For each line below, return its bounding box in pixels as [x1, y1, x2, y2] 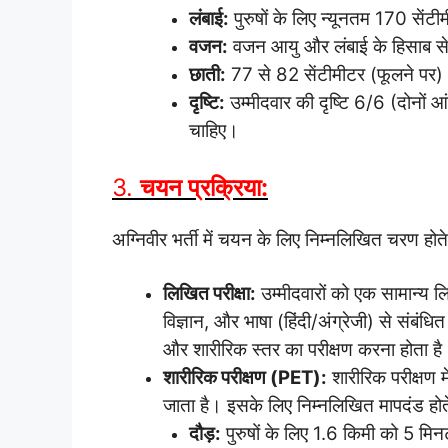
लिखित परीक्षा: [163, 281, 256, 305]
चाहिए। [188, 118, 239, 142]
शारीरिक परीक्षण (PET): [163, 365, 327, 389]
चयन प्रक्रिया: [140, 173, 268, 203]
